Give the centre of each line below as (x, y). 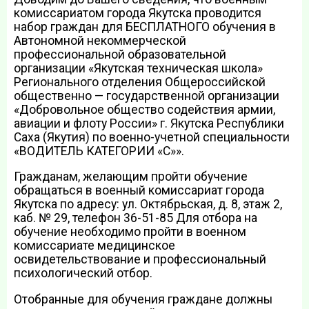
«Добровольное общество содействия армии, (144, 109)
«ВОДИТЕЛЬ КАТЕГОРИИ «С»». (99, 151)
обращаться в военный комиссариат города (139, 191)
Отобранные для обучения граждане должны (143, 299)
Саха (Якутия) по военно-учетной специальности (152, 137)
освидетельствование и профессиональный (140, 260)
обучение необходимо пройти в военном (130, 232)
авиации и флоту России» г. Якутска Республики (149, 123)
